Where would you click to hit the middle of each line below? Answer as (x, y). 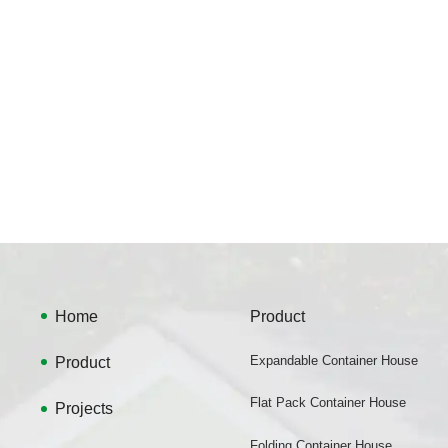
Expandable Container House (333, 360)
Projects (83, 408)
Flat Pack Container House (327, 403)
